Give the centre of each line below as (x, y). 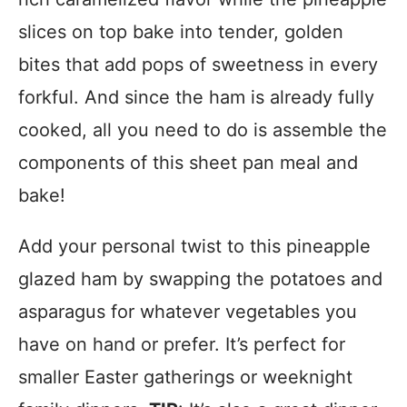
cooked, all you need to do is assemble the (203, 130)
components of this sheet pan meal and (188, 163)
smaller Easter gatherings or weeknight (185, 377)
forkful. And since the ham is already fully (196, 97)
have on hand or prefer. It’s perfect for (182, 344)
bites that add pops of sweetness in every (198, 65)
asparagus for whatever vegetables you (188, 312)
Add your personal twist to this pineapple (194, 246)
